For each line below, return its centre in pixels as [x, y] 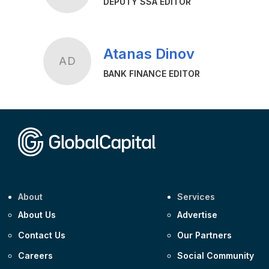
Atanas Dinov [149, 54]
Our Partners [205, 235]
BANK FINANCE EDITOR [152, 74]
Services [196, 197]
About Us [37, 215]
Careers [35, 256]
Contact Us [42, 235]
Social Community [216, 256]
